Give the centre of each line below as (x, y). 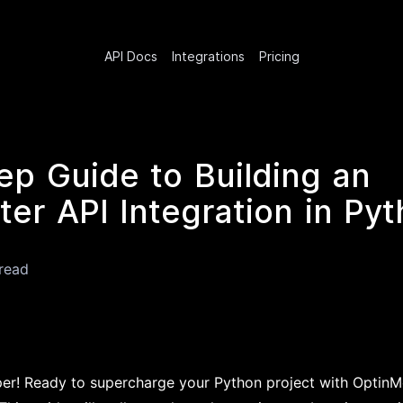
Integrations (208, 56)
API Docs (130, 56)
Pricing (279, 56)
